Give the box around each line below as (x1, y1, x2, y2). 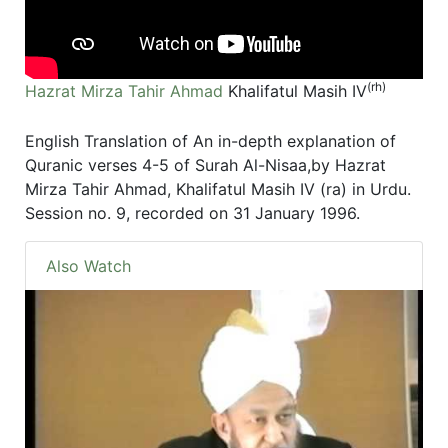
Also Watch (46, 256, 131, 277)
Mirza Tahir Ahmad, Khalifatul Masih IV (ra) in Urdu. (25, 179, 411, 200)
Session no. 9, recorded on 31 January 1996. (25, 203, 360, 224)
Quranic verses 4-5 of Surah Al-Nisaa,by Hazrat (25, 155, 386, 176)
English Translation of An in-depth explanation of (25, 131, 396, 152)
